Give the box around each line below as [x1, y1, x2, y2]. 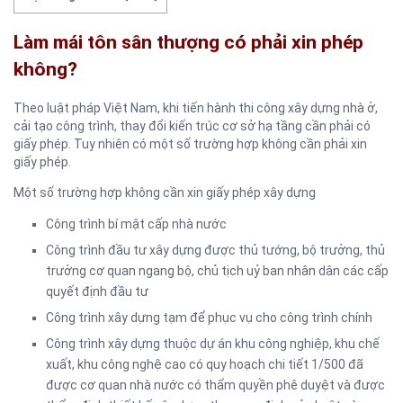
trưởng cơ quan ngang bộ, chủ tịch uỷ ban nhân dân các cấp [46, 263, 389, 278]
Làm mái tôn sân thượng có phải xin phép [13, 31, 363, 54]
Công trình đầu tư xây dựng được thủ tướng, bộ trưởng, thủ [46, 242, 385, 257]
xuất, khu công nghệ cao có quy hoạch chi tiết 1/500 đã [46, 356, 363, 372]
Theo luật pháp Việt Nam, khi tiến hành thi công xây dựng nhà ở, [13, 100, 378, 115]
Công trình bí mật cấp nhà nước [46, 216, 227, 231]
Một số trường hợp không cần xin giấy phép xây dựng [13, 184, 316, 200]
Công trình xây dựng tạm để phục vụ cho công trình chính [46, 309, 372, 325]
